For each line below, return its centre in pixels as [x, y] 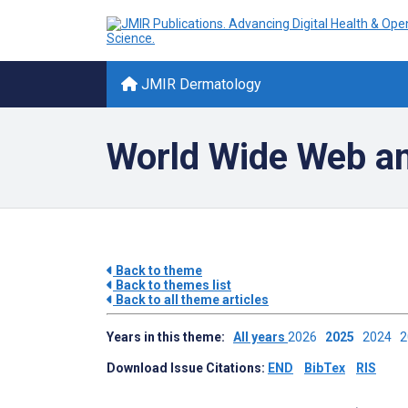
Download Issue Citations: [187, 368]
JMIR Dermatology [199, 84]
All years [260, 337]
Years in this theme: [170, 337]
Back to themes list [172, 285]
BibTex [325, 368]
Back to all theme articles [191, 300]
